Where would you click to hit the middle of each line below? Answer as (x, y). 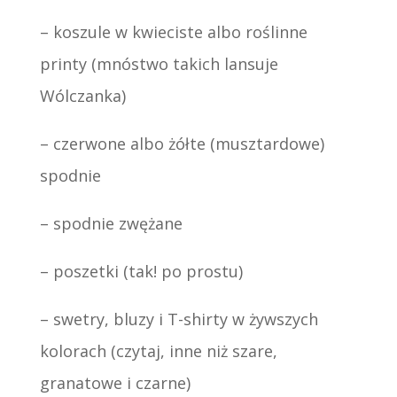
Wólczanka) (82, 96)
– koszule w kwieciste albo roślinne (173, 32)
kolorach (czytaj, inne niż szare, (158, 351)
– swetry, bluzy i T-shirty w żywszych (179, 319)
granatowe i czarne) (115, 383)
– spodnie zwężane (111, 224)
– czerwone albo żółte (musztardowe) (182, 144)
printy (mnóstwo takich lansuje (159, 64)
